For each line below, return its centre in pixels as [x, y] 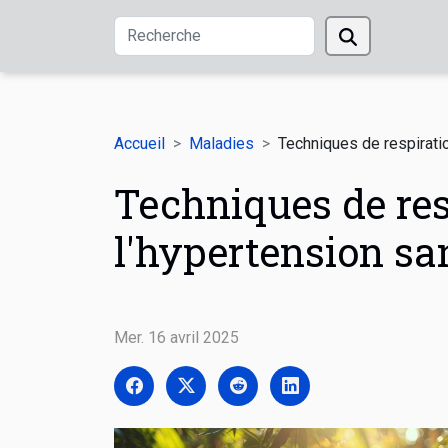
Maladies [221, 143]
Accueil [139, 143]
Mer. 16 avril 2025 [176, 337]
